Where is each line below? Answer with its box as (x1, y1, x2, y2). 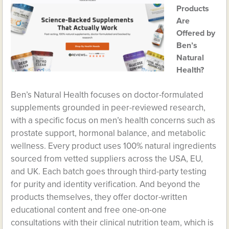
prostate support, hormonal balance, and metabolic (11, 128, 206, 139)
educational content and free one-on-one (11, 204, 167, 215)
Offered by (176, 28, 216, 38)
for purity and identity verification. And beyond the (11, 179, 201, 190)
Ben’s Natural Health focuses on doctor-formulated (11, 89, 204, 100)
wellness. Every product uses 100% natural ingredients (11, 141, 217, 151)
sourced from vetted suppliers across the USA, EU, (11, 153, 203, 164)
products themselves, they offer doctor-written (11, 192, 188, 202)
